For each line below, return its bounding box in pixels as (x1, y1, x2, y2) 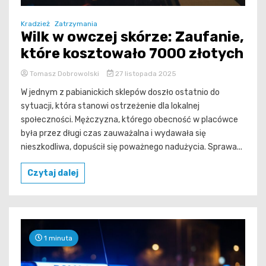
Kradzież (21, 19, 50, 28)
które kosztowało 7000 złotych (21, 45, 243, 62)
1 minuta (42, 233, 72, 242)
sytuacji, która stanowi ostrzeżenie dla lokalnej (21, 100, 199, 111)
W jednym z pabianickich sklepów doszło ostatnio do (21, 87, 220, 97)
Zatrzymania (55, 19, 97, 28)
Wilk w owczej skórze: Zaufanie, (21, 28, 244, 45)
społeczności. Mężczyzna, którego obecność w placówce (21, 114, 238, 125)
